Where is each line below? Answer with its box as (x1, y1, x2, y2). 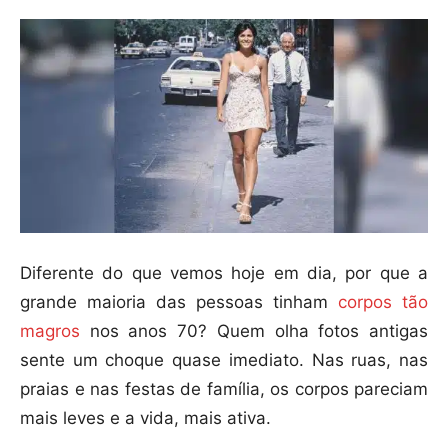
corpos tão (338, 292, 428, 313)
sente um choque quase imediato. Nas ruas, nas (20, 350, 428, 371)
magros (20, 321, 80, 342)
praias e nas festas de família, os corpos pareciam (20, 379, 428, 400)
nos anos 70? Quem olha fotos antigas (80, 321, 428, 342)
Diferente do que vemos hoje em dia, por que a (20, 263, 428, 284)
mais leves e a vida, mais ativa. (20, 408, 271, 429)
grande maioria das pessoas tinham (20, 292, 338, 313)
